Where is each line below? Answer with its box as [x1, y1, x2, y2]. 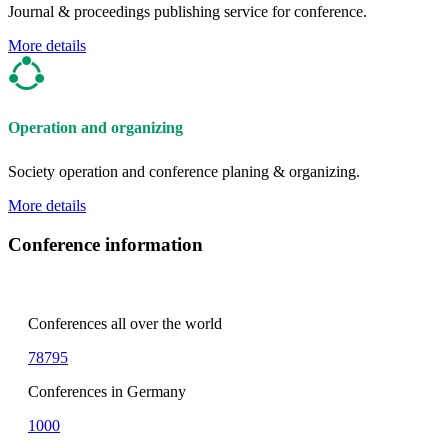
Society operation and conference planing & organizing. [8, 163, 360, 181]
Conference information [8, 234, 203, 256]
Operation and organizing [8, 118, 183, 136]
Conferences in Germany [28, 382, 186, 400]
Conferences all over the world [28, 314, 222, 332]
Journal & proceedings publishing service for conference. [8, 3, 367, 21]
